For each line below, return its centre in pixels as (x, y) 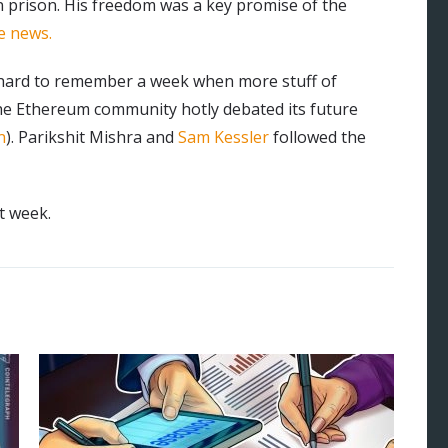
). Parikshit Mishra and (92, 137)
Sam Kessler (223, 137)
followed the (317, 137)
